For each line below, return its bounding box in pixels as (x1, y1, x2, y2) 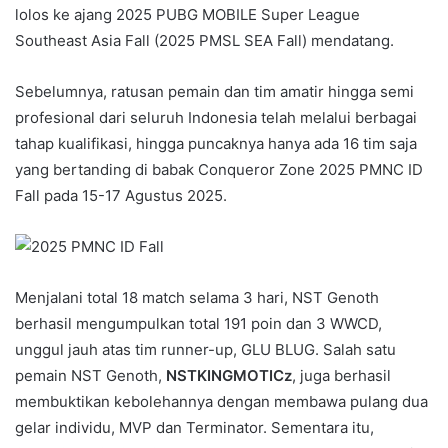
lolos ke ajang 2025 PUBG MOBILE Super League (15, 4, 360, 24)
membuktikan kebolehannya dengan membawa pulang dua (15, 391, 428, 411)
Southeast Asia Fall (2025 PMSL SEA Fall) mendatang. (15, 30, 394, 50)
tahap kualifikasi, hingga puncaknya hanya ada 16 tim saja (15, 133, 417, 153)
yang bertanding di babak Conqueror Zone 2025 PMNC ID (15, 159, 423, 179)
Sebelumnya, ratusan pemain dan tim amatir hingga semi (15, 81, 414, 101)
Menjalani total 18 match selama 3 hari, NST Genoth (15, 287, 379, 307)
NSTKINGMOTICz (166, 365, 292, 385)
